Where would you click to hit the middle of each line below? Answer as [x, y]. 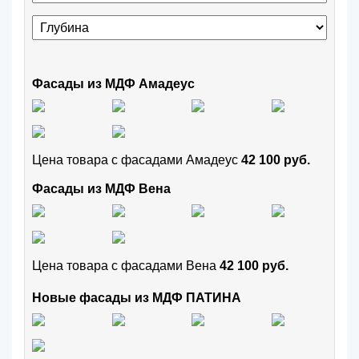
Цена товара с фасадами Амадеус [137, 160]
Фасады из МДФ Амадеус [113, 83]
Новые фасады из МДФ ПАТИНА [137, 297]
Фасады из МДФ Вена [101, 189]
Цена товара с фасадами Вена [126, 265]
